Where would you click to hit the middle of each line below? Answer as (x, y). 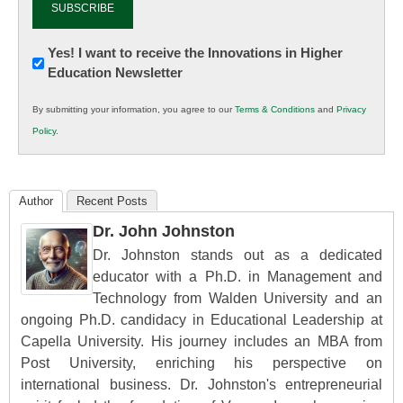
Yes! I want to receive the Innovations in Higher (195, 53)
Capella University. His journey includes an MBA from (201, 342)
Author (36, 201)
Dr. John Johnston (164, 232)
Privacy (351, 110)
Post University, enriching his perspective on (201, 363)
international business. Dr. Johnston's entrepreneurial (201, 385)
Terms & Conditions (275, 110)
